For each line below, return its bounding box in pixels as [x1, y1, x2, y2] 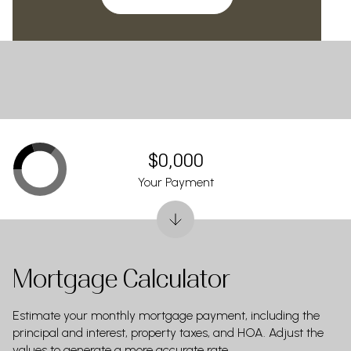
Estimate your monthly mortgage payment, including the [13, 308, 320, 323]
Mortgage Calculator [13, 264, 230, 294]
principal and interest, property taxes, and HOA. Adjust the [13, 325, 324, 340]
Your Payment [137, 174, 214, 190]
